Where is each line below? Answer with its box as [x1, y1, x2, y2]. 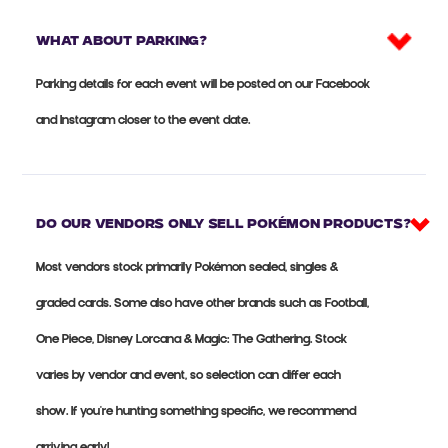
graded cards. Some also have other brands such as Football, [36, 298, 370, 312]
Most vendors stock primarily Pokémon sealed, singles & [36, 262, 339, 276]
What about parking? [36, 36, 207, 49]
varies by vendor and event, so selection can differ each [36, 370, 342, 384]
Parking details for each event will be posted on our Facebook [36, 79, 371, 93]
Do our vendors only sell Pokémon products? [36, 219, 411, 232]
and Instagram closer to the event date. [36, 115, 251, 129]
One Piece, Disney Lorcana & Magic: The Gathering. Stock [36, 334, 348, 348]
